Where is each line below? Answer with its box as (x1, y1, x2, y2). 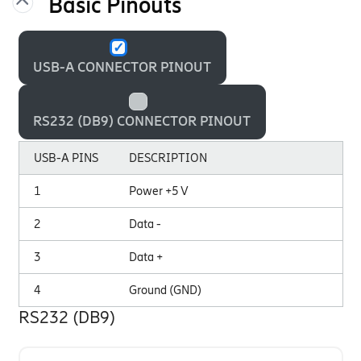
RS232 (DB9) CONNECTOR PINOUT (33, 113, 251, 130)
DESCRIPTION (129, 151, 208, 166)
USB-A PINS (34, 151, 99, 166)
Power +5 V (129, 184, 189, 199)
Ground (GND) (129, 283, 202, 298)
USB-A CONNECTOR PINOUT (33, 59, 212, 76)
